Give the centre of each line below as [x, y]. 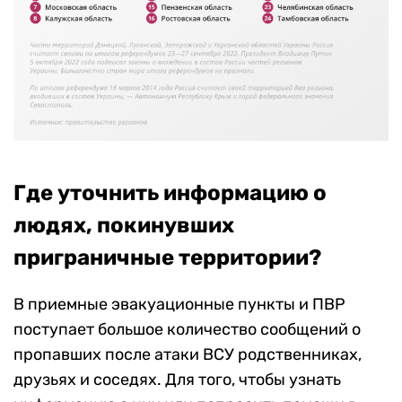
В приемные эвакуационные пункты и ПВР [179, 305]
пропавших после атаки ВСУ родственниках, [188, 355]
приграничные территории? [167, 258]
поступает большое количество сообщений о [187, 330]
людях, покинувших [124, 226]
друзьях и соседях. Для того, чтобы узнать [177, 380]
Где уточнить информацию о [170, 193]
